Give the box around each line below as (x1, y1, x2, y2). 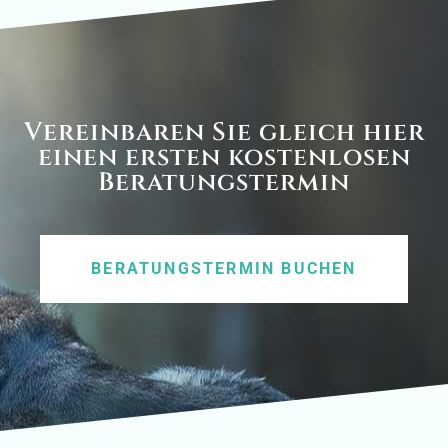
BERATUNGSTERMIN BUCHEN (91, 258, 357, 278)
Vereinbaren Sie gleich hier (23, 115, 425, 149)
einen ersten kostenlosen (37, 140, 411, 174)
